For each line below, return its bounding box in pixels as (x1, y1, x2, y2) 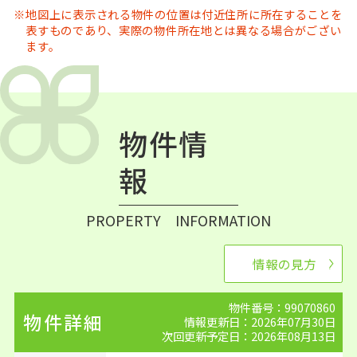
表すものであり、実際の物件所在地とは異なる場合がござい (25, 22, 342, 39)
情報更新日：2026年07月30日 (184, 312, 336, 330)
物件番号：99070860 (229, 298, 336, 316)
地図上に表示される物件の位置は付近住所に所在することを (25, 6, 343, 23)
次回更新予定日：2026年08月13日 (162, 327, 336, 344)
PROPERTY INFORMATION (86, 209, 271, 230)
